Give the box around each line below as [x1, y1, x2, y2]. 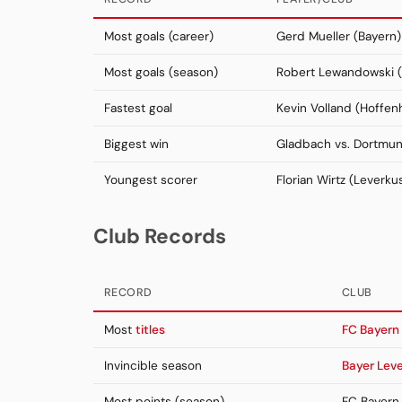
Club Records [93, 223, 226, 250]
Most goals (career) [104, 29, 214, 45]
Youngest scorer [104, 172, 197, 188]
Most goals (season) [104, 65, 218, 81]
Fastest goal [104, 100, 172, 117]
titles [135, 322, 165, 338]
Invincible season [104, 358, 202, 374]
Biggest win [104, 136, 169, 153]
